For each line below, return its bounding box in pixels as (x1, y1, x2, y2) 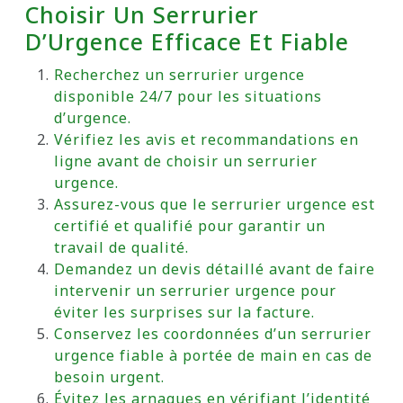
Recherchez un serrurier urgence (54, 65, 305, 85)
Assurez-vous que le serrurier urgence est (54, 194, 375, 214)
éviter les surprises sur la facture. (54, 302, 315, 322)
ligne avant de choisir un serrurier (54, 151, 318, 171)
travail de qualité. (54, 237, 189, 257)
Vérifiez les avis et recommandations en (54, 130, 359, 149)
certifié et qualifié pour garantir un (54, 216, 326, 236)
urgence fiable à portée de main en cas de (54, 345, 372, 365)
